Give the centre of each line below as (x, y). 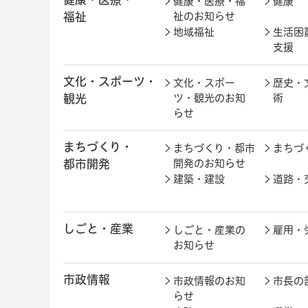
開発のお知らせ (209, 164)
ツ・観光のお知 (209, 98)
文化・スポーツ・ (110, 82)
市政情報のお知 (209, 281)
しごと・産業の (209, 230)
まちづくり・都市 (214, 148)
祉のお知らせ (204, 16)
